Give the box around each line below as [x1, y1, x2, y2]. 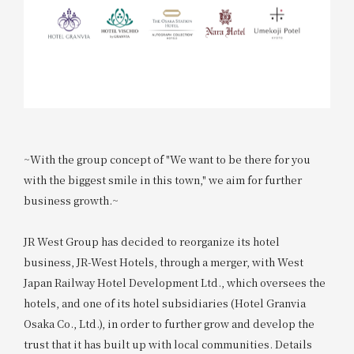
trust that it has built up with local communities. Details [23, 337, 312, 352]
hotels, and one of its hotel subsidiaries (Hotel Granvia [23, 296, 306, 311]
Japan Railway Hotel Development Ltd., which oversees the [23, 275, 326, 291]
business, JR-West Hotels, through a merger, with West [23, 254, 303, 270]
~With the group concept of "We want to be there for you [23, 152, 311, 168]
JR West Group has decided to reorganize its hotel [23, 234, 280, 250]
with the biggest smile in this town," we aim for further [23, 172, 302, 188]
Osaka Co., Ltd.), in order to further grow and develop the [23, 316, 314, 332]
